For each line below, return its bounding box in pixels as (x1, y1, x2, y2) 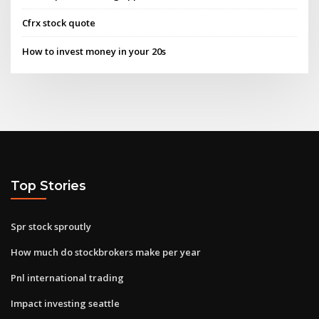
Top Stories (11, 178, 86, 194)
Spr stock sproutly (11, 219, 91, 233)
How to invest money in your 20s (22, 44, 167, 58)
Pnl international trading (11, 271, 124, 284)
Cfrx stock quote (22, 16, 96, 30)
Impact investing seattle (11, 296, 120, 310)
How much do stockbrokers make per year (11, 245, 201, 258)
